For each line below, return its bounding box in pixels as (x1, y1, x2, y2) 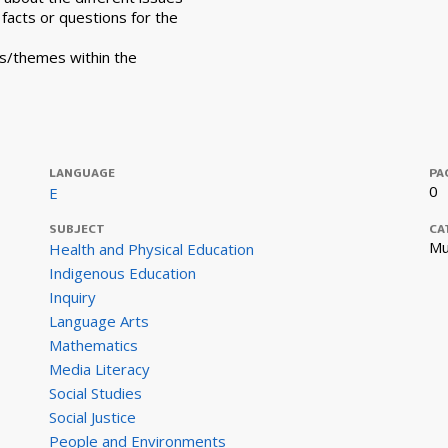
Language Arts (48, 311, 149, 331)
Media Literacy (48, 359, 150, 379)
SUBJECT (48, 220, 105, 237)
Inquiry (48, 287, 96, 307)
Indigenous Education (48, 263, 196, 283)
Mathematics (48, 335, 138, 355)
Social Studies (48, 383, 142, 403)
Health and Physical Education (48, 239, 254, 259)
